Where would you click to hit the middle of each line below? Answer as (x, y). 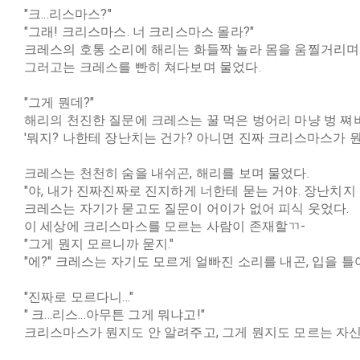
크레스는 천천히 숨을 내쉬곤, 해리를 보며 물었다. (166, 173)
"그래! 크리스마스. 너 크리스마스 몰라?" (139, 32)
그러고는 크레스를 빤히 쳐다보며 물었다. (142, 67)
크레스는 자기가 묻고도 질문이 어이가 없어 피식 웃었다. (186, 209)
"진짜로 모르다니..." (79, 297)
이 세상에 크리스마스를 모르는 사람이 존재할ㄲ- (165, 226)
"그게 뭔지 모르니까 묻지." (99, 244)
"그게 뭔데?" (59, 102)
